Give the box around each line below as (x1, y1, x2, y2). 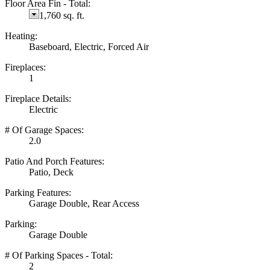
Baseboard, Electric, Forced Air (29, 41, 149, 52)
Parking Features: (5, 187, 71, 198)
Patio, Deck (29, 166, 74, 177)
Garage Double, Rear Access (29, 198, 139, 209)
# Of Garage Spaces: (5, 124, 84, 135)
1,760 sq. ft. (39, 10, 84, 20)
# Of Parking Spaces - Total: (5, 250, 113, 260)
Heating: (5, 30, 37, 41)
